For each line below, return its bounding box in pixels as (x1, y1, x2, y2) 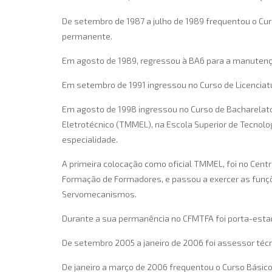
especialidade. (62, 134, 118, 144)
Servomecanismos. (62, 189, 137, 199)
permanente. (62, 31, 112, 41)
